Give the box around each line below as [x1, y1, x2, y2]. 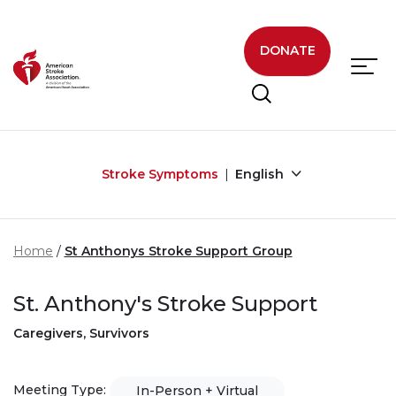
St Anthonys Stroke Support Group [64, 242, 293, 259]
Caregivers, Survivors [13, 324, 149, 341]
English [234, 165, 287, 182]
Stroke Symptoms [101, 165, 218, 182]
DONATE [259, 42, 316, 59]
